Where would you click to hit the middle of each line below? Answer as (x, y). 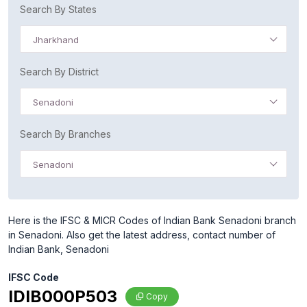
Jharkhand (56, 40)
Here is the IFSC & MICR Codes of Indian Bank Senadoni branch (152, 220)
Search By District (59, 72)
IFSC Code (34, 277)
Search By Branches (65, 134)
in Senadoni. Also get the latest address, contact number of (142, 235)
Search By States (58, 9)
